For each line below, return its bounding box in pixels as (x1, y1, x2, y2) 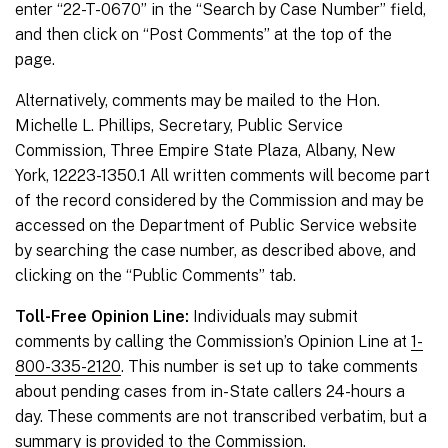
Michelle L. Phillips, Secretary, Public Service (15, 116, 343, 136)
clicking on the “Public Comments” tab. (15, 266, 296, 286)
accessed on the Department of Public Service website (15, 216, 417, 236)
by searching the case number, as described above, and (15, 241, 416, 261)
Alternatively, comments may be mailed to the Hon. (15, 91, 380, 111)
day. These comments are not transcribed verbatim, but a (15, 407, 427, 427)
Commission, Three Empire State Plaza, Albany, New (15, 141, 396, 161)
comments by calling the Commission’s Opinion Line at (15, 332, 411, 352)
